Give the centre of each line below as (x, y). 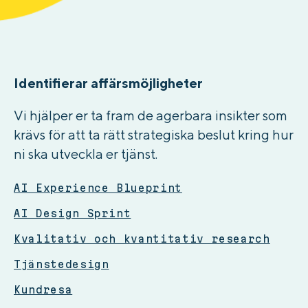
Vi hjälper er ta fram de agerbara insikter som (151, 115)
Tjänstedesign (62, 264)
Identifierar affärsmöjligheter (108, 82)
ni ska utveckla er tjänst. (86, 153)
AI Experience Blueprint (98, 188)
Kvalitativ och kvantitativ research (142, 239)
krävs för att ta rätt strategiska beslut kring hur (154, 134)
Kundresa (43, 289)
